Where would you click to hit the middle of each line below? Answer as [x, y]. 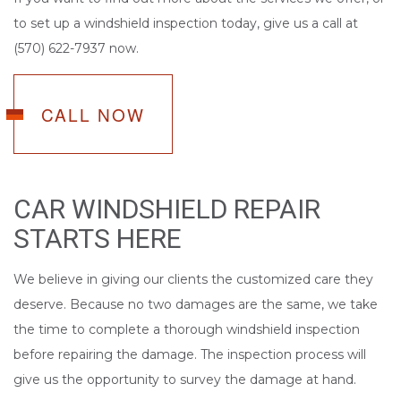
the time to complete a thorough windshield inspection [187, 330]
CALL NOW [93, 115]
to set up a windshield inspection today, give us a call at [186, 24]
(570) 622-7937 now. [76, 49]
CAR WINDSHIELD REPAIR [167, 209]
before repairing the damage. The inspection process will [190, 355]
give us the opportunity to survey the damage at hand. [185, 380]
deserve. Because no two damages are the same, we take [196, 305]
